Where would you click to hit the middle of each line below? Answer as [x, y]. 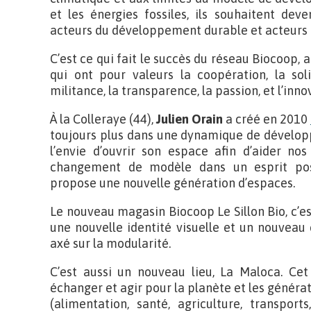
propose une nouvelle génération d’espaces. [173, 183]
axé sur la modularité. [110, 243]
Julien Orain [190, 119]
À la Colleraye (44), [103, 119]
